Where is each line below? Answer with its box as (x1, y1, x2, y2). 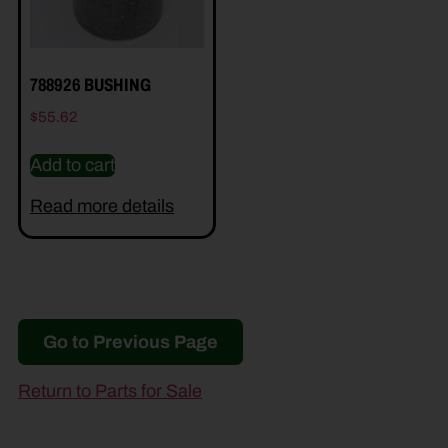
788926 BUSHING (30, 75, 151, 96)
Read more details (30, 195, 174, 216)
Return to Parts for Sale (18, 380, 202, 401)
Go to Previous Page (43, 331, 218, 352)
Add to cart (30, 154, 115, 175)
